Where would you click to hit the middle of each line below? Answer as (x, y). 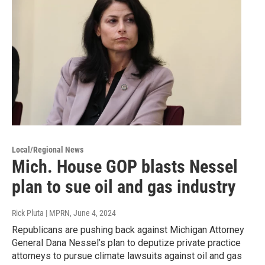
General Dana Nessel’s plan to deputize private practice (126, 243)
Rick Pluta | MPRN (41, 213)
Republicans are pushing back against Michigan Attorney (128, 230)
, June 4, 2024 (93, 213)
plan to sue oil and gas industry (124, 186)
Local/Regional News (48, 149)
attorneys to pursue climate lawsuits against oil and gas (127, 256)
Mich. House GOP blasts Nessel (125, 166)
